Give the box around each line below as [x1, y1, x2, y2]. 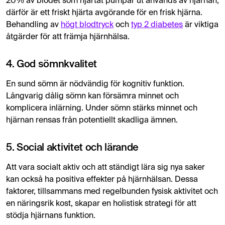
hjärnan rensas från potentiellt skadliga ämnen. [6, 116, 178, 125]
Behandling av [6, 21, 61, 29]
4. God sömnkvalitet [6, 59, 97, 70]
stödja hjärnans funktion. [6, 211, 95, 220]
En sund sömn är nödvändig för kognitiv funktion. [6, 80, 184, 88]
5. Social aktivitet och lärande [6, 143, 139, 153]
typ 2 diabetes [131, 21, 183, 29]
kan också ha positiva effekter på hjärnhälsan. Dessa [6, 175, 198, 184]
